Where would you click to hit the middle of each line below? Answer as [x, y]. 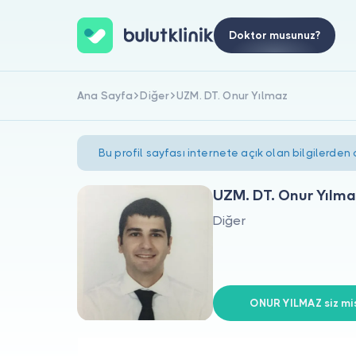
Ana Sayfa [105, 95]
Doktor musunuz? [274, 35]
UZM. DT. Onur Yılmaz [232, 95]
